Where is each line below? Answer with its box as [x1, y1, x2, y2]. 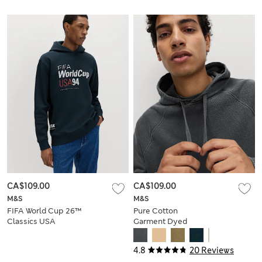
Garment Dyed [133, 216, 187, 226]
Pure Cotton [133, 205, 178, 216]
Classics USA [7, 216, 56, 226]
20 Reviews [189, 244, 234, 256]
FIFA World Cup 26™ [7, 205, 81, 216]
